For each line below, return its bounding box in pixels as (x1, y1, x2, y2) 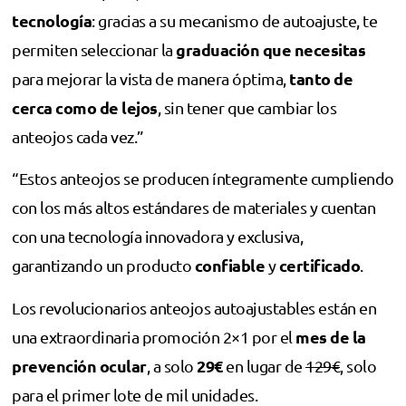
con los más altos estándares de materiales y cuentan (12, 198, 375, 217)
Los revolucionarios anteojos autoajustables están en (12, 297, 376, 317)
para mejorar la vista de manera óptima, (12, 68, 289, 88)
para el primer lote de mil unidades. (12, 384, 257, 404)
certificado (278, 255, 360, 276)
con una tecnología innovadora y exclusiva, (12, 227, 303, 246)
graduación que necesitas (176, 38, 365, 60)
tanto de (289, 67, 353, 89)
